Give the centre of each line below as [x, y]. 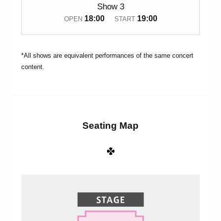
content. [33, 67]
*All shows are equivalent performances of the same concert [107, 55]
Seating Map [110, 126]
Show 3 [110, 7]
